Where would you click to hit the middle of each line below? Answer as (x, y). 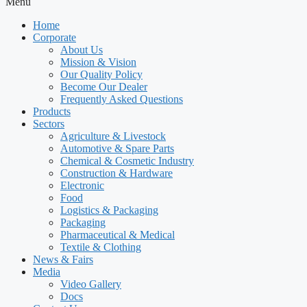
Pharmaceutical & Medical (118, 235)
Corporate (54, 38)
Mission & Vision (98, 62)
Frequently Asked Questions (122, 99)
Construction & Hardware (116, 173)
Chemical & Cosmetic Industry (127, 161)
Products (52, 112)
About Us (82, 50)
